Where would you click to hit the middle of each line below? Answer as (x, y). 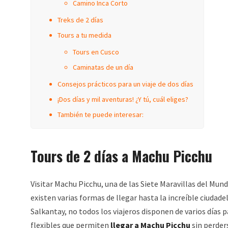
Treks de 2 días (80, 20)
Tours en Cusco (96, 52)
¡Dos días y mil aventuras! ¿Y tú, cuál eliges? (123, 99)
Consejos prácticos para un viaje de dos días (125, 84)
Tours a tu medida (84, 35)
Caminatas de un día (103, 67)
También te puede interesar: (101, 115)
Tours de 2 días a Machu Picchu (121, 156)
